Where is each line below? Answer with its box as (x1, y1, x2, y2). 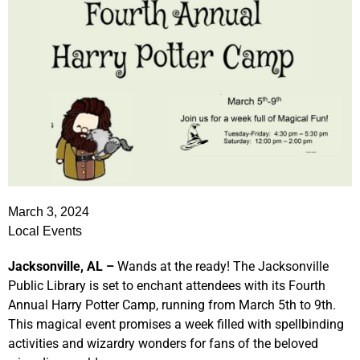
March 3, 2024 (8, 204, 89, 219)
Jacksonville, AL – (8, 258, 117, 274)
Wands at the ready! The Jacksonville (117, 258, 329, 274)
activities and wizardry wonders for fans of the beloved (8, 335, 318, 351)
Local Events (8, 223, 82, 238)
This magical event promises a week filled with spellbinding (8, 316, 344, 332)
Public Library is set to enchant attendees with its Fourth (8, 277, 325, 293)
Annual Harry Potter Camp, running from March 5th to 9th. (8, 297, 336, 313)
